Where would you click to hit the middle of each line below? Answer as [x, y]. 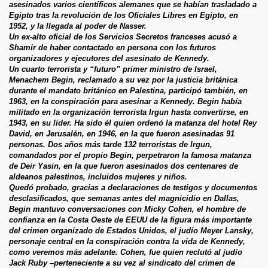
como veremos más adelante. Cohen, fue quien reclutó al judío [126, 252]
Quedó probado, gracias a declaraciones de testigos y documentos [133, 187]
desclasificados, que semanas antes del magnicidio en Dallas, [124, 198]
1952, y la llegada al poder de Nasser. [78, 26]
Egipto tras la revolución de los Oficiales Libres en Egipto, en [124, 15]
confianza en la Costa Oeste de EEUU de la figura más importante [130, 220]
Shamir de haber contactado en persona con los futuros [112, 47]
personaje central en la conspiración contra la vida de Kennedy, [127, 241]
